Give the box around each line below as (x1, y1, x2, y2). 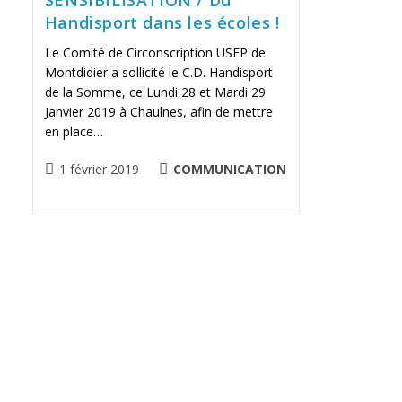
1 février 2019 (58, 160, 139, 178)
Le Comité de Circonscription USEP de (44, 43, 266, 61)
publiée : (43, 178, 92, 196)
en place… (44, 122, 103, 140)
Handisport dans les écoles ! (44, 11, 280, 33)
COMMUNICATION (172, 160, 286, 178)
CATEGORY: (157, 178, 226, 196)
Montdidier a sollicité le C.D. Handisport (44, 63, 273, 81)
